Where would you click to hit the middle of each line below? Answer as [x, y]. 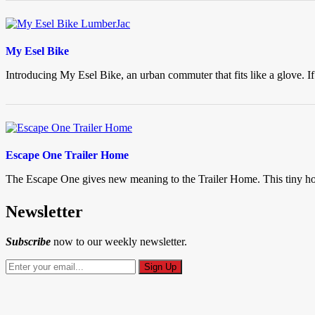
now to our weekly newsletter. [119, 242]
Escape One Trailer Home [67, 155]
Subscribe [28, 242]
